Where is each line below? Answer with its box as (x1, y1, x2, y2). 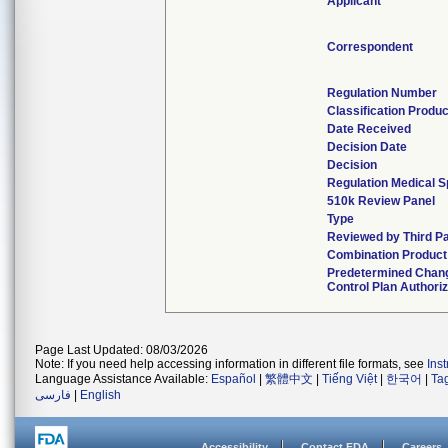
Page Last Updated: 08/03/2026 (35, 343, 208, 357)
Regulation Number (327, 86, 438, 100)
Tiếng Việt (322, 372, 377, 386)
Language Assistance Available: (35, 372, 211, 386)
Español (211, 372, 256, 386)
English (80, 388, 121, 402)
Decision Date (327, 140, 408, 154)
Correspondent (327, 40, 414, 54)
